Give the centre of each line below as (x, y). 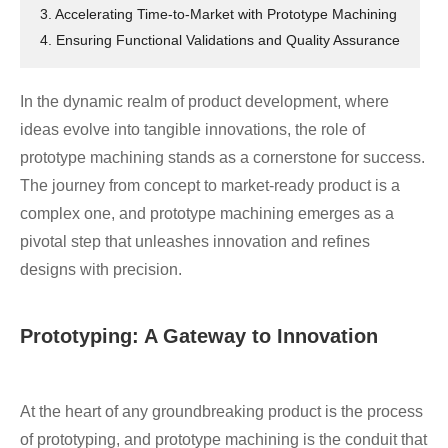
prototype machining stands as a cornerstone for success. (222, 157)
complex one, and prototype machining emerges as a (207, 213)
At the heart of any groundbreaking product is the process (221, 411)
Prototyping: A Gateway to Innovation (199, 336)
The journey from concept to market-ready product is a (210, 185)
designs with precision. (101, 269)
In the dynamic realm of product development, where (204, 101)
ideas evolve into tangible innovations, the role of (192, 129)
